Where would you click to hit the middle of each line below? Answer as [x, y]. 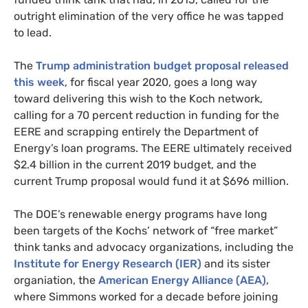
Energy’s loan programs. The [88, 148]
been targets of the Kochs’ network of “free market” [146, 230]
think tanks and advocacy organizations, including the [154, 247]
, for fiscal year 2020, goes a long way [161, 82]
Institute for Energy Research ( [97, 263]
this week [39, 82]
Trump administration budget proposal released [162, 65]
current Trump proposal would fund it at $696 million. [153, 181]
